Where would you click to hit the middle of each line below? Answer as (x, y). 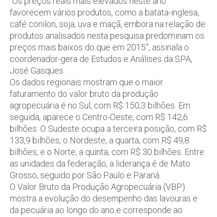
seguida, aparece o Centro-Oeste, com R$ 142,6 (99, 117)
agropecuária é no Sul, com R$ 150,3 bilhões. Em (100, 105)
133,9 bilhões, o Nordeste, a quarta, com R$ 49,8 (100, 140)
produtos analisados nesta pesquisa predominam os (107, 35)
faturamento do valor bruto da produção (84, 93)
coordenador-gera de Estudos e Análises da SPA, (101, 59)
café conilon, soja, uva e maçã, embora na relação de (108, 24)
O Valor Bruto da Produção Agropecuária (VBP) (97, 186)
